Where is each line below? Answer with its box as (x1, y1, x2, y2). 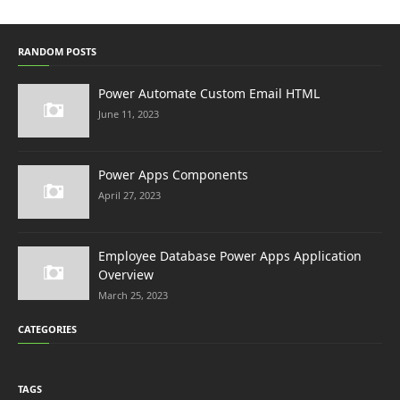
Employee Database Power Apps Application (98, 247, 362, 264)
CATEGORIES (18, 322, 77, 336)
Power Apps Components (98, 166, 248, 183)
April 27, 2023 (98, 188, 161, 202)
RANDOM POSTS (18, 45, 96, 58)
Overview (98, 266, 154, 283)
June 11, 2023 (98, 107, 159, 121)
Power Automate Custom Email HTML (98, 85, 320, 102)
